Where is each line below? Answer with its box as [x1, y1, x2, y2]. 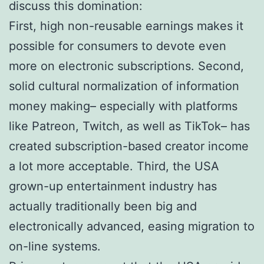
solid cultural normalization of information [9, 78, 239, 93]
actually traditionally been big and [9, 199, 197, 213]
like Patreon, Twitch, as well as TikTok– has [9, 118, 250, 133]
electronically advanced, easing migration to [9, 219, 255, 233]
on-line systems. [9, 239, 101, 253]
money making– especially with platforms [9, 98, 237, 113]
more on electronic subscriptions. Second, [9, 58, 244, 73]
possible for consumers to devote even [9, 38, 226, 53]
